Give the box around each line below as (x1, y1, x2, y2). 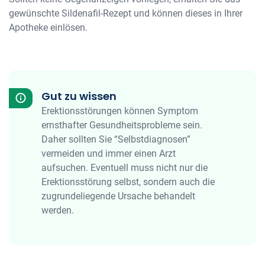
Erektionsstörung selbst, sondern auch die (41, 176, 215, 188)
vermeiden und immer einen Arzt (41, 148, 176, 159)
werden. (41, 205, 74, 216)
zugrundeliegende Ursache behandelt (41, 190, 195, 202)
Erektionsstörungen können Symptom (41, 105, 198, 117)
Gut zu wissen (41, 89, 117, 104)
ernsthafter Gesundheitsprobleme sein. (41, 119, 202, 131)
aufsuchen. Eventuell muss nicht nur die (41, 162, 208, 173)
